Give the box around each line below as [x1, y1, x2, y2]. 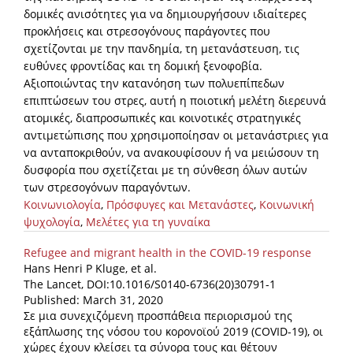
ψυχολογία [24, 214, 80, 230]
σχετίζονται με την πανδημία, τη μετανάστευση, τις [24, 41, 299, 57]
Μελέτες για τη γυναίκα [86, 214, 210, 230]
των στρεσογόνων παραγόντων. [24, 180, 191, 195]
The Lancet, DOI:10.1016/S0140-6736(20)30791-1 [24, 277, 276, 292]
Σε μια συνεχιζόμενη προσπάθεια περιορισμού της [24, 308, 292, 324]
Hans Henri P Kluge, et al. [24, 261, 157, 277]
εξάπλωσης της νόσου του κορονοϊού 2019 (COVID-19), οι [24, 324, 323, 340]
